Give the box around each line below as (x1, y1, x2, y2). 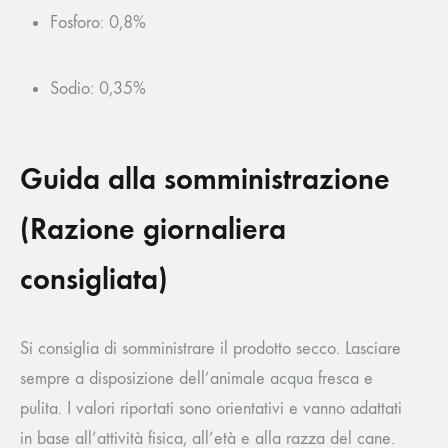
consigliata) (20, 261, 168, 298)
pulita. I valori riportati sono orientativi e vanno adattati (20, 398, 402, 420)
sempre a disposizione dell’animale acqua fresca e (20, 368, 373, 390)
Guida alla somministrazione (20, 161, 390, 198)
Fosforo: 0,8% (50, 12, 146, 34)
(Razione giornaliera (20, 211, 286, 248)
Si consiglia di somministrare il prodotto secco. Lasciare (20, 338, 401, 360)
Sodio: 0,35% (50, 78, 146, 100)
